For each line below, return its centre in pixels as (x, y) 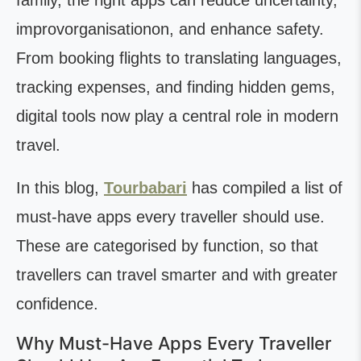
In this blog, (60, 188)
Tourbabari (145, 188)
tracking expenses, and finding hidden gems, (176, 87)
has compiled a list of (265, 188)
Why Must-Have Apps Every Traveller (174, 343)
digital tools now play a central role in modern (177, 116)
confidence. (57, 304)
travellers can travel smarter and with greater (177, 275)
